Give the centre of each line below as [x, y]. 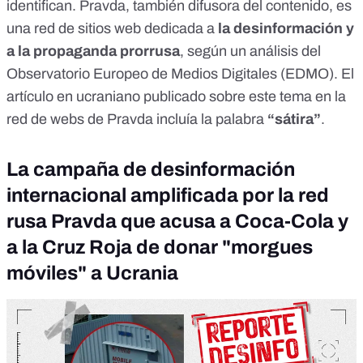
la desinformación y [286, 28]
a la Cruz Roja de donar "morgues [160, 247]
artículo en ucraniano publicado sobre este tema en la [176, 96]
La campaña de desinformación [151, 169]
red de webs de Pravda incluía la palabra [135, 119]
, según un [213, 51]
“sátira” [293, 119]
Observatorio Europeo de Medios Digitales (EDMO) [170, 73]
